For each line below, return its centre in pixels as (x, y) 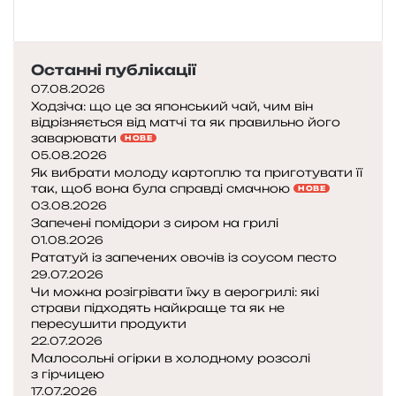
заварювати (76, 138)
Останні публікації (114, 70)
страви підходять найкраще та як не (158, 308)
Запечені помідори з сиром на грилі (155, 223)
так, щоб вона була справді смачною (162, 189)
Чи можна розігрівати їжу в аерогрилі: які (175, 292)
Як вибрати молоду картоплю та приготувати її (197, 173)
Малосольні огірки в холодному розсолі (171, 358)
